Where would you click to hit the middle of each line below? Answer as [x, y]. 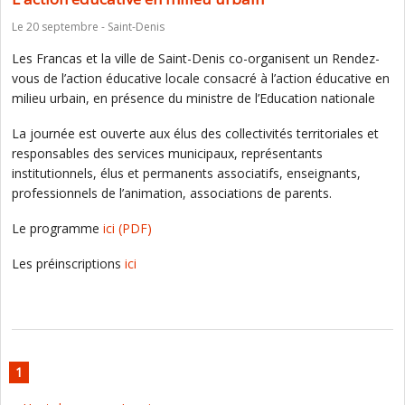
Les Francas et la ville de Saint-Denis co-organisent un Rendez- [196, 58]
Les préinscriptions [68, 264]
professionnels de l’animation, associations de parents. [172, 193]
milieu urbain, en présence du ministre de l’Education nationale [193, 98]
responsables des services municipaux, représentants [167, 153]
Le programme [57, 228]
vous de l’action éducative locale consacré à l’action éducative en [201, 78]
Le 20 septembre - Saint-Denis [88, 27]
